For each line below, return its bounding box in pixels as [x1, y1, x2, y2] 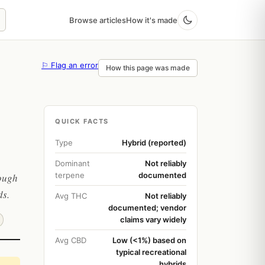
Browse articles [69, 15, 126, 25]
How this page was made [106, 63, 190, 72]
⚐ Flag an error [41, 60, 98, 70]
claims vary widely [120, 215, 186, 224]
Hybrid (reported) [122, 138, 186, 147]
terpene [55, 170, 85, 180]
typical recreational [116, 247, 186, 257]
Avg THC [55, 191, 87, 201]
